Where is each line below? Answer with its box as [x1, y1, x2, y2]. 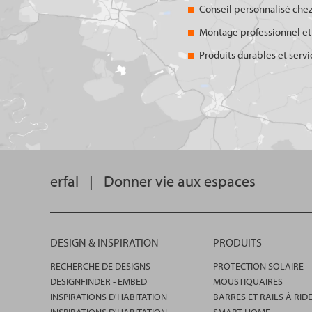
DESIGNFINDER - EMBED [50, 275, 147, 288]
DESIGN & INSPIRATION [50, 235, 159, 249]
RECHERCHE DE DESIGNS [50, 260, 150, 272]
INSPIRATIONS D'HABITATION [50, 290, 167, 303]
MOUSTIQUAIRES [213, 275, 283, 288]
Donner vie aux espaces [100, 171, 256, 191]
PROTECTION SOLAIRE [213, 260, 304, 272]
